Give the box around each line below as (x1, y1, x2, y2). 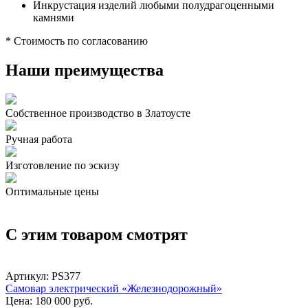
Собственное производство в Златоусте (5, 107, 190, 120)
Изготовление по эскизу (5, 159, 120, 172)
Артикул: (5, 269, 52, 282)
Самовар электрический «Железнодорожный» (5, 282, 222, 294)
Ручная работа (5, 133, 72, 146)
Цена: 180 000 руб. (5, 294, 93, 307)
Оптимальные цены (5, 186, 99, 198)
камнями (33, 12, 74, 24)
